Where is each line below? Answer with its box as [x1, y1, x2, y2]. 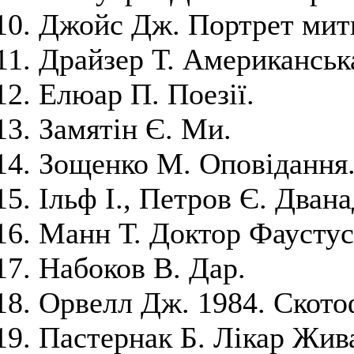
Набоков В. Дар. [39, 251, 246, 284]
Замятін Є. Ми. [39, 112, 232, 145]
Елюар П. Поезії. [39, 77, 254, 111]
